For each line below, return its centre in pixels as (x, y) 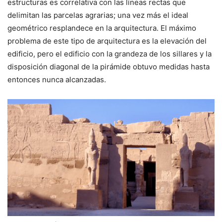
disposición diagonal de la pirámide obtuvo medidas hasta (109, 66)
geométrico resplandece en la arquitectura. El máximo (102, 28)
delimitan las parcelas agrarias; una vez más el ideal (98, 15)
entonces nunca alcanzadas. (57, 79)
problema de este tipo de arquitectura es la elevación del (107, 41)
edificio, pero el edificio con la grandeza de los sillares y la (110, 54)
